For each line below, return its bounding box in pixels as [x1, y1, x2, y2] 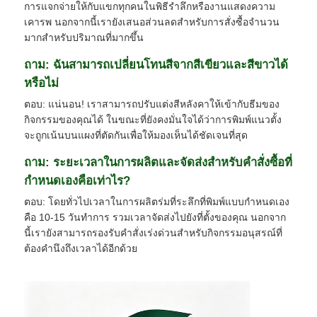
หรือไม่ [24, 76, 59, 90]
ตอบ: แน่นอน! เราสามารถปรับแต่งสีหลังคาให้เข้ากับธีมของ [24, 98, 280, 110]
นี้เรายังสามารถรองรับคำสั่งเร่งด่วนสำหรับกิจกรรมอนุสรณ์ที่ [24, 226, 283, 238]
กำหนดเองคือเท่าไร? [24, 173, 131, 188]
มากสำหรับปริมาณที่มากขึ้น [24, 31, 144, 43]
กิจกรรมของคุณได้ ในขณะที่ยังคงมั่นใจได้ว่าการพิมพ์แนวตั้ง [24, 113, 282, 125]
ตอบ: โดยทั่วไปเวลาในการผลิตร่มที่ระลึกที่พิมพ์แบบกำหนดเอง [24, 195, 290, 207]
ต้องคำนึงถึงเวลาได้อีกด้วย [24, 242, 138, 254]
